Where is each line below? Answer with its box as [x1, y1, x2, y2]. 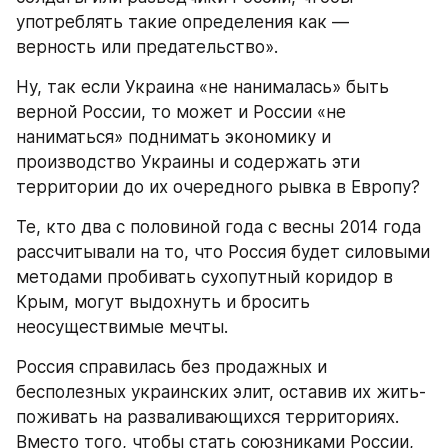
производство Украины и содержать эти [16, 152, 360, 173]
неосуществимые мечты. [16, 317, 228, 338]
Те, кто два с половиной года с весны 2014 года [16, 217, 421, 238]
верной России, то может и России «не [16, 102, 346, 123]
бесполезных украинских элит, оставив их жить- [16, 382, 426, 403]
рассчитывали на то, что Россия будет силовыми [16, 242, 430, 263]
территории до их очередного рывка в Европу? [16, 177, 420, 198]
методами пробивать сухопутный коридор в [16, 267, 393, 288]
